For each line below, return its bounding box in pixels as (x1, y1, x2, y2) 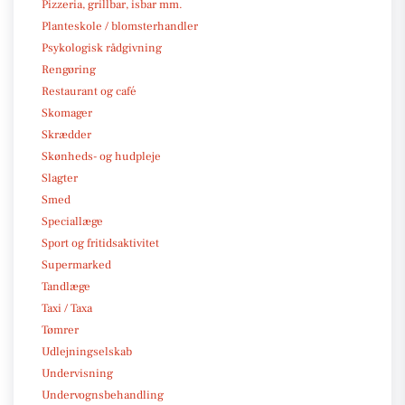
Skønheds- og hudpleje (42, 148, 161, 164)
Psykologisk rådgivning (42, 40, 162, 55)
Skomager (42, 105, 92, 120)
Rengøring (42, 61, 96, 77)
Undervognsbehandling (42, 387, 164, 402)
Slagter (42, 170, 78, 185)
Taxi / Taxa (42, 300, 92, 316)
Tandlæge (42, 278, 90, 294)
